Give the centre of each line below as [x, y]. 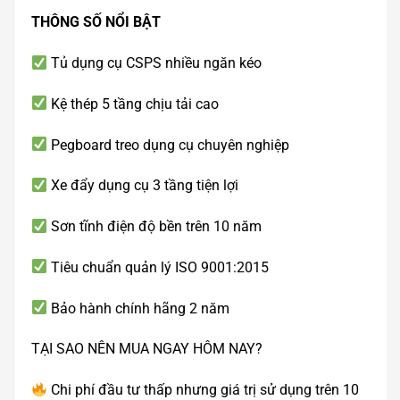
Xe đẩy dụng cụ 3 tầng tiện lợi [143, 186]
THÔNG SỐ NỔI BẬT [96, 22]
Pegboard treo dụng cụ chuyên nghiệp [169, 145]
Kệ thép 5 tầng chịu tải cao [133, 104]
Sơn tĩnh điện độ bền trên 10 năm [155, 227]
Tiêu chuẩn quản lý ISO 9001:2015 [158, 267]
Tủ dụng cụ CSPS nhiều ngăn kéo [155, 62]
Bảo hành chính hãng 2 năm [139, 308]
